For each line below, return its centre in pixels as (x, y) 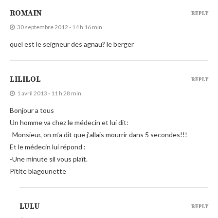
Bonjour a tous (32, 110)
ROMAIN (26, 13)
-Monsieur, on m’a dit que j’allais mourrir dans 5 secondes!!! (99, 134)
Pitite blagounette (38, 171)
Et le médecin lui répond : (48, 146)
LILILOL (25, 79)
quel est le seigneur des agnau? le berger (72, 44)
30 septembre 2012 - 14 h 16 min (60, 27)
